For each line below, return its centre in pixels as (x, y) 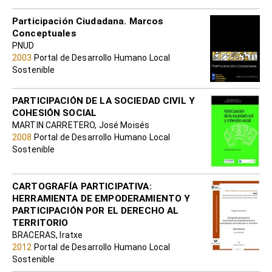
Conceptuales (44, 33)
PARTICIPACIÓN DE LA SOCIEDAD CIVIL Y (104, 101)
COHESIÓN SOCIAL (55, 113)
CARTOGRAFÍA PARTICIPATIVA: (82, 186)
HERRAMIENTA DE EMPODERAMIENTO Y (101, 198)
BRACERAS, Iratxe (48, 235)
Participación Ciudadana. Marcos (88, 21)
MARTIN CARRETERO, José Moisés (81, 125)
